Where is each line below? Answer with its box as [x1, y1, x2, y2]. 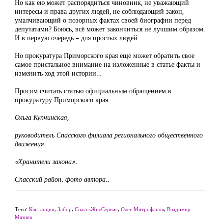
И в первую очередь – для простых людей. [15, 33, 139, 43]
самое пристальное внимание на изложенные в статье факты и [15, 59, 200, 69]
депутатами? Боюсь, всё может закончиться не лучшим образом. [15, 24, 205, 34]
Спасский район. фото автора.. [15, 174, 110, 184]
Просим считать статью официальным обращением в [15, 86, 171, 96]
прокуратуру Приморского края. [15, 95, 110, 105]
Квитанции [29, 205, 55, 213]
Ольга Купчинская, [15, 112, 69, 122]
